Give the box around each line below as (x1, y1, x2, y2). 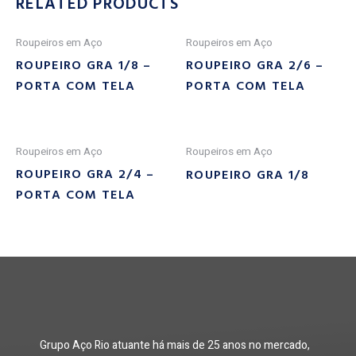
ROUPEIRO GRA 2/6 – (186, 56, 324, 77)
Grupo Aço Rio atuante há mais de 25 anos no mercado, (40, 336, 310, 354)
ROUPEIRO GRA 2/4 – (16, 164, 155, 185)
